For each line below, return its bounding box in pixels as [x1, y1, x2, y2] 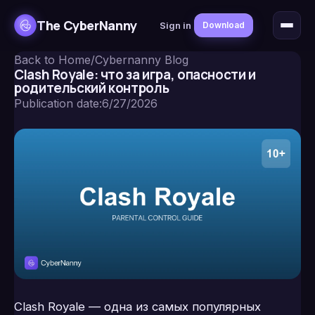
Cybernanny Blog [95, 53, 188, 67]
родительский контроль [14, 79, 169, 97]
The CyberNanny [37, 16, 137, 34]
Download [202, 20, 245, 30]
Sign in [159, 20, 191, 31]
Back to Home [14, 53, 91, 67]
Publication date [14, 96, 99, 110]
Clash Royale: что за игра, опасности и [14, 65, 256, 84]
